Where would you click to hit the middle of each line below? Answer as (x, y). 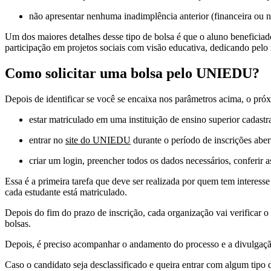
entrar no (47, 140)
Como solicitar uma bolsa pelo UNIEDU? (132, 73)
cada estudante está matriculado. (66, 192)
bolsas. (18, 224)
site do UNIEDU (98, 140)
